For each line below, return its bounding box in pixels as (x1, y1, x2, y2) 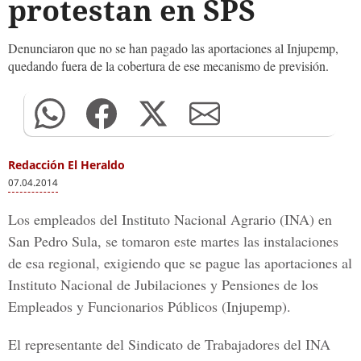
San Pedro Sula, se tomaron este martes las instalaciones (8, 231, 338, 251)
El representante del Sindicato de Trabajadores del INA (8, 334, 330, 354)
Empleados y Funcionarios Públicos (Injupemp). (8, 297, 291, 316)
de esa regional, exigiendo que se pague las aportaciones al (8, 253, 352, 272)
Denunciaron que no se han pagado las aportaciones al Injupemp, (8, 39, 338, 56)
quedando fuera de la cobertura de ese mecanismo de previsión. (8, 57, 329, 74)
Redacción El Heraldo (8, 157, 125, 172)
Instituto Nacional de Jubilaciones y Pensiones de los (8, 275, 318, 294)
